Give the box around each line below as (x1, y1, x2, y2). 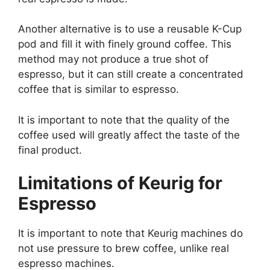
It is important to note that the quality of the (18, 113, 230, 126)
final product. (18, 143, 82, 156)
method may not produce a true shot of (18, 53, 209, 65)
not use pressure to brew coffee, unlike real (18, 242, 229, 254)
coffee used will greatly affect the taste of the (18, 128, 240, 141)
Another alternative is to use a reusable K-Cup (18, 23, 242, 35)
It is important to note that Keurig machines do (18, 227, 243, 239)
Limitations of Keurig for (18, 172, 222, 193)
